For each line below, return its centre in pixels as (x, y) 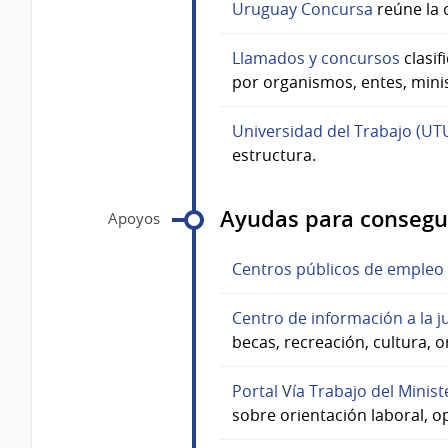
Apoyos (134, 217)
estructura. (274, 154)
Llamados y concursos (316, 57)
